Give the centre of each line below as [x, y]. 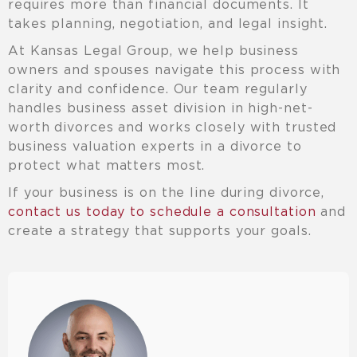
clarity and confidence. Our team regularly [158, 89]
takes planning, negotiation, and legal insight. [168, 24]
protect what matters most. [107, 165]
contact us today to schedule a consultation [162, 212]
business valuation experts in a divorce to [155, 146]
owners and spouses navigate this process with [175, 70]
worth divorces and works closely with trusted [173, 127]
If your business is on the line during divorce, [167, 192]
